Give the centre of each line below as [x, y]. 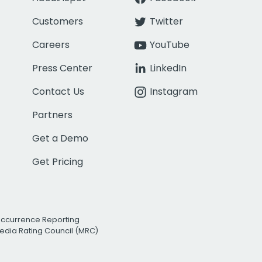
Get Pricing [58, 161]
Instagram [173, 91]
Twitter [166, 21]
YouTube [169, 44]
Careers [51, 44]
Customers [58, 21]
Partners [52, 115]
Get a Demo [60, 138]
